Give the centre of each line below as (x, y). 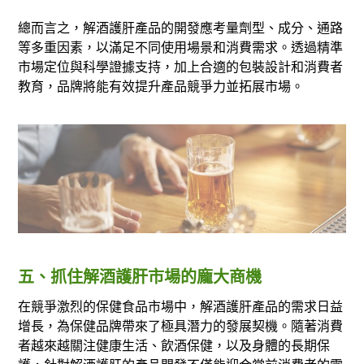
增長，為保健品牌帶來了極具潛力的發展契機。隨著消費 (181, 325)
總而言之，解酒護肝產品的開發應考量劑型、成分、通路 (181, 27)
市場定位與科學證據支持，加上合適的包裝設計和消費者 (181, 66)
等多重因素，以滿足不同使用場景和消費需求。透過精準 (181, 47)
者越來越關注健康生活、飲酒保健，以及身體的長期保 (174, 345)
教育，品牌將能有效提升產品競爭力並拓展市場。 (161, 86)
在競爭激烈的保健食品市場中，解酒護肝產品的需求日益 (181, 306)
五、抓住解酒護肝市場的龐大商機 (140, 276)
